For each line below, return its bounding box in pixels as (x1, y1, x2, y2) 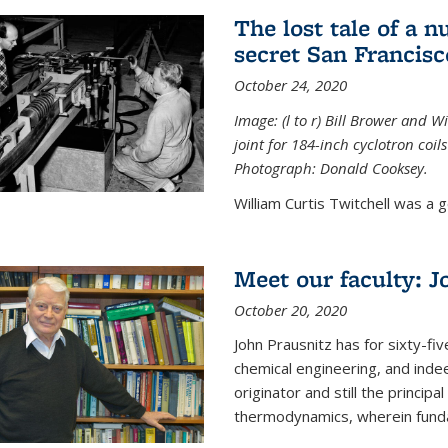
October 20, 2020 (233, 299, 347, 320)
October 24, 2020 (233, 74, 347, 95)
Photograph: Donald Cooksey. (233, 157, 428, 178)
